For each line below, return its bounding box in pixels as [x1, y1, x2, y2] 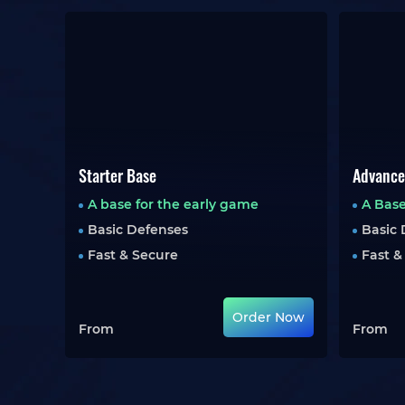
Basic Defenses [88, 221, 188, 238]
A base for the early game [88, 196, 259, 212]
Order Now [232, 309, 306, 325]
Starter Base [79, 164, 156, 187]
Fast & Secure [88, 247, 178, 263]
